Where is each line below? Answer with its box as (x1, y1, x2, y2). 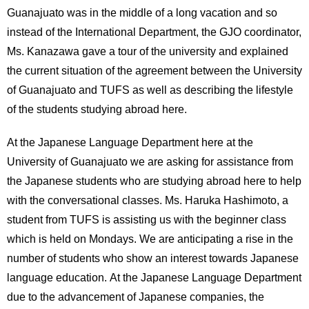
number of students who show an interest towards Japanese (7, 250, 299, 266)
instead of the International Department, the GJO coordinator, (7, 24, 301, 39)
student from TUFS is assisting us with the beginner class (7, 212, 286, 227)
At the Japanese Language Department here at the (7, 134, 253, 150)
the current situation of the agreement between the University (7, 63, 302, 78)
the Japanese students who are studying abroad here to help (7, 173, 301, 188)
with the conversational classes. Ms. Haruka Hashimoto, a (7, 192, 288, 208)
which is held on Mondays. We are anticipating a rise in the (7, 231, 293, 246)
